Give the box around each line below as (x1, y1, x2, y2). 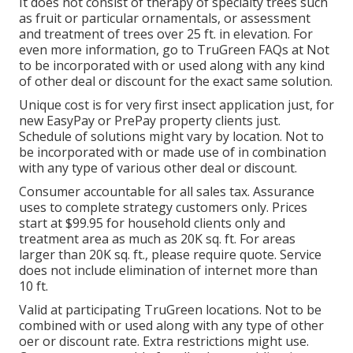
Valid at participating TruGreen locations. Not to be (19, 300, 321, 318)
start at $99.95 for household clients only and (19, 214, 285, 232)
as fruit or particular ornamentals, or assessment (19, 9, 310, 27)
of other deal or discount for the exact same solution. (19, 72, 333, 90)
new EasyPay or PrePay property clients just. (19, 111, 281, 129)
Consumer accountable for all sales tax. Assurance (19, 182, 314, 200)
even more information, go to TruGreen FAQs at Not (19, 40, 329, 58)
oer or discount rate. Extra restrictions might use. (19, 332, 309, 350)
